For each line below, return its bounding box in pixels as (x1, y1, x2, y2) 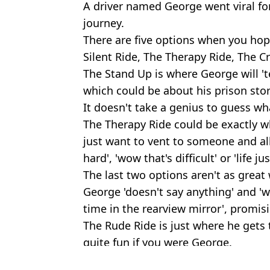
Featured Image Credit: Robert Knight (83, 250, 254, 264)
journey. (83, 15, 124, 30)
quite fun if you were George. (83, 234, 232, 250)
